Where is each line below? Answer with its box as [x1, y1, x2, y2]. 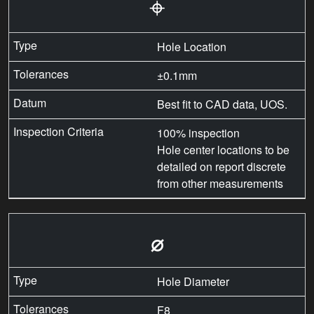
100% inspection [157, 124, 240, 141]
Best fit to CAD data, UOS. [157, 95, 287, 112]
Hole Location [157, 38, 226, 55]
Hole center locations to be [157, 141, 289, 158]
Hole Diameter [157, 273, 229, 289]
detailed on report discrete [157, 158, 286, 175]
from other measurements [157, 175, 283, 191]
